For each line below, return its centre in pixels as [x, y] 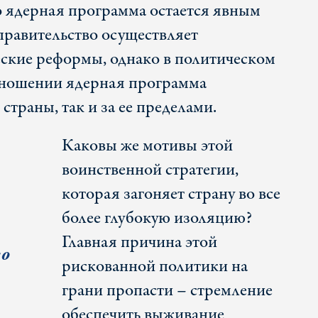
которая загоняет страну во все [171, 194]
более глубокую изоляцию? [157, 219]
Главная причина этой [139, 243]
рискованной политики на [154, 267]
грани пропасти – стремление [167, 291]
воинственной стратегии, [150, 170]
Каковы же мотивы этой [147, 146]
